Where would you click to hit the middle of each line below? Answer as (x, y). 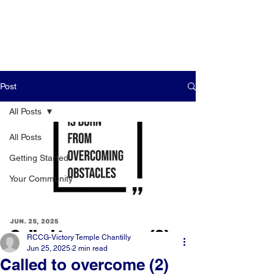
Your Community (41, 179)
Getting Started (39, 158)
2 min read (90, 248)
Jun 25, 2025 (49, 248)
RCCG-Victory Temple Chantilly (79, 237)
